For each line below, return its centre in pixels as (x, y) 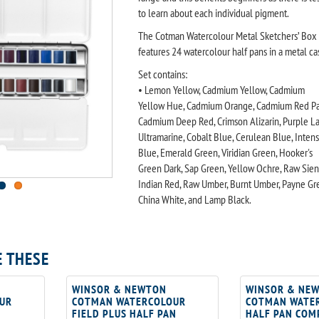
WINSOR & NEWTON (119, 289)
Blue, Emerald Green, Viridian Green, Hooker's (225, 152)
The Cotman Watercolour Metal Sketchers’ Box (227, 36)
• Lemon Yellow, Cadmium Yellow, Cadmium (221, 90)
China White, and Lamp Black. (194, 199)
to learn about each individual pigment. (213, 13)
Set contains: (162, 74)
